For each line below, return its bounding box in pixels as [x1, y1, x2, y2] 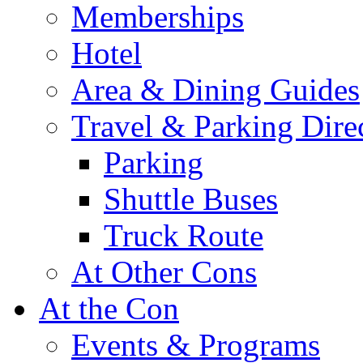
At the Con [39, 290, 179, 326]
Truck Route [104, 217, 263, 253]
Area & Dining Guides [71, 71, 360, 107]
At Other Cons [71, 254, 257, 289]
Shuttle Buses [104, 181, 278, 216]
